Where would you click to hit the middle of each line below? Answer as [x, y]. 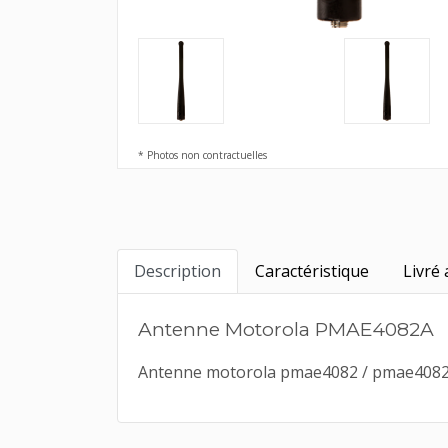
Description [177, 271]
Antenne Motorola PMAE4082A [286, 329]
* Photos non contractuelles [202, 155]
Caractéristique [312, 271]
